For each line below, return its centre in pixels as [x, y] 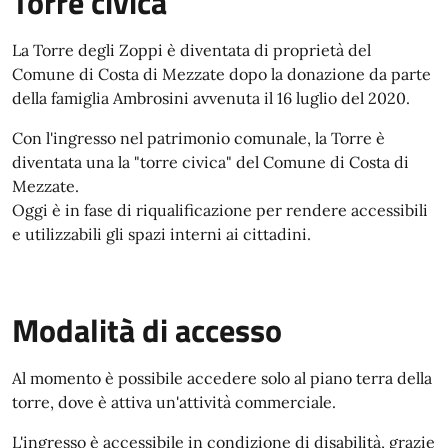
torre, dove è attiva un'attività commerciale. [176, 402]
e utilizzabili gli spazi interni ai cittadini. [163, 234]
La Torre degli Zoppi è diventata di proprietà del [191, 50]
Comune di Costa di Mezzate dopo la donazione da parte [221, 74]
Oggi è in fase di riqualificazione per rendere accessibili [220, 210]
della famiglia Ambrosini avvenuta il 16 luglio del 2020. [213, 98]
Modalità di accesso [147, 330]
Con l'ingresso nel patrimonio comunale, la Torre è [198, 138]
